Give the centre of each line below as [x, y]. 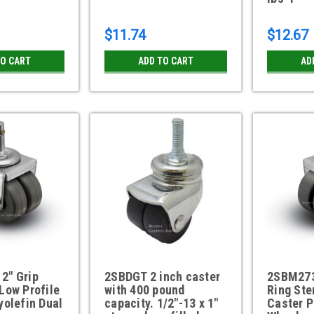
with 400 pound [145, 290]
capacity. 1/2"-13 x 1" [162, 303]
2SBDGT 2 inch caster [163, 277]
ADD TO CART [166, 61]
